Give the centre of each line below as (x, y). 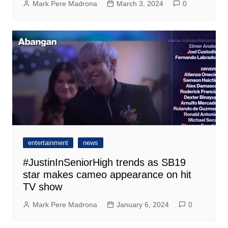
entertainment (48, 143)
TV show (42, 187)
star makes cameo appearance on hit (107, 175)
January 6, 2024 (142, 205)
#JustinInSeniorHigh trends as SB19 (104, 163)
